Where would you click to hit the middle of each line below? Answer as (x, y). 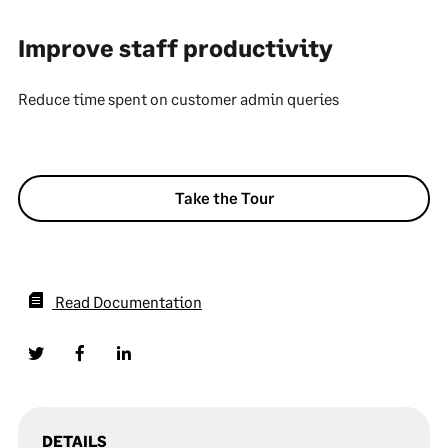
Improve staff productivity (175, 47)
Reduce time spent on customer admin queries (178, 98)
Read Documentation (128, 301)
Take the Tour (224, 197)
